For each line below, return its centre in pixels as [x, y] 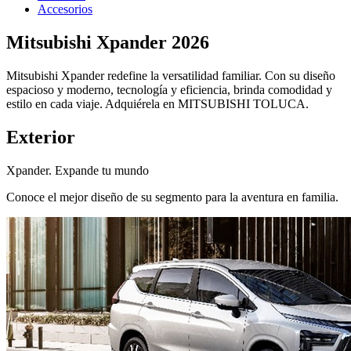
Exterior [41, 137]
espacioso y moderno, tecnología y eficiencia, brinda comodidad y [169, 89]
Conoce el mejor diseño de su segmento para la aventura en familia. [172, 197]
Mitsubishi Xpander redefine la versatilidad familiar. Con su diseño [171, 75]
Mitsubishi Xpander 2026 [108, 42]
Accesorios [65, 9]
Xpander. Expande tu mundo [78, 170]
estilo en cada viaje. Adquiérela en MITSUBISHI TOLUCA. [157, 103]
